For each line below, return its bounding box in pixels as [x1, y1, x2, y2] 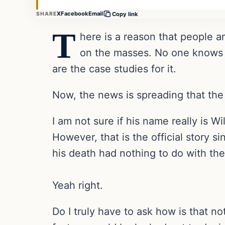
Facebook [61, 10, 89, 18]
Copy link [112, 10, 139, 18]
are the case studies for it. [52, 62, 176, 75]
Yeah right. [52, 179, 103, 191]
